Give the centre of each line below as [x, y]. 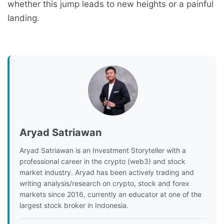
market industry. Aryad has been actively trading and [107, 172]
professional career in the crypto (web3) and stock [102, 161]
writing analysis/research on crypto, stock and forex [104, 183]
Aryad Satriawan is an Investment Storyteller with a [103, 150]
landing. [23, 18]
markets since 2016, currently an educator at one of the [110, 194]
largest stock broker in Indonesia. [74, 205]
